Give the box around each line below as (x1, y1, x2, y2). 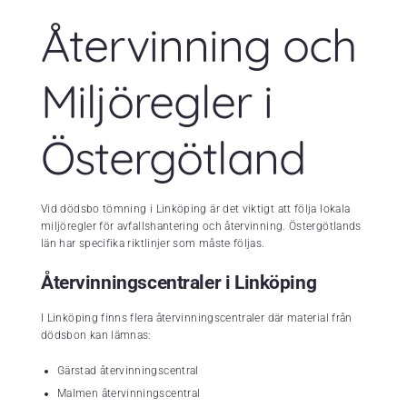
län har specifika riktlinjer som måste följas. (41, 237, 265, 251)
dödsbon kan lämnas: (41, 329, 152, 342)
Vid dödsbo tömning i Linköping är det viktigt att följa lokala (41, 203, 351, 216)
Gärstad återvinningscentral (57, 364, 199, 378)
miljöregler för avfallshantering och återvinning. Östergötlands (41, 220, 362, 233)
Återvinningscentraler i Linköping (41, 272, 317, 294)
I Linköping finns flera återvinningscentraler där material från (41, 312, 352, 325)
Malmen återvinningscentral (57, 387, 201, 401)
